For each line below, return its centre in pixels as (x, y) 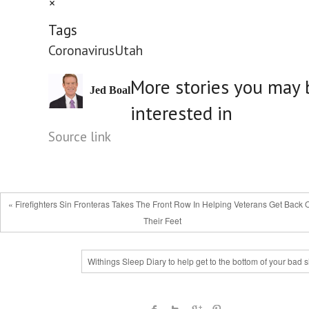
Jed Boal (110, 90)
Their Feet (162, 220)
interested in (181, 113)
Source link (80, 136)
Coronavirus (81, 50)
